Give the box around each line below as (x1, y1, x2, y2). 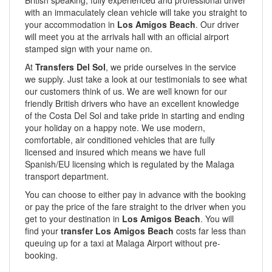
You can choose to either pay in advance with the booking (25, 188, 246, 200)
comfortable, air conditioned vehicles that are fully (25, 134, 215, 146)
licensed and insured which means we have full (25, 146, 205, 158)
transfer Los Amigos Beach (61, 225, 174, 237)
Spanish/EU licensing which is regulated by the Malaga (25, 158, 234, 170)
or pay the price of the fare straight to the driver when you (25, 200, 246, 212)
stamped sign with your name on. (25, 42, 152, 55)
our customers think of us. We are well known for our (25, 85, 227, 97)
